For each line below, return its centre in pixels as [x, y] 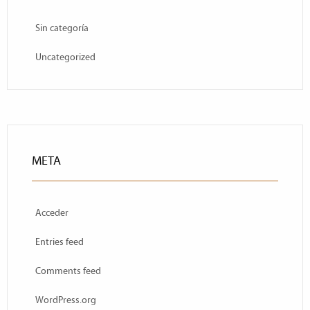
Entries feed [60, 242]
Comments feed [68, 271]
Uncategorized [65, 57]
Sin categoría [62, 28]
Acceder [52, 213]
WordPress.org [66, 300]
